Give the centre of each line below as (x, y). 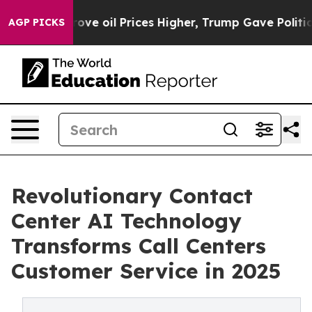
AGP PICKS (37, 22)
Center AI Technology (126, 221)
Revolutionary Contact (132, 196)
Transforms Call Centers (139, 246)
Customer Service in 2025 (146, 271)
